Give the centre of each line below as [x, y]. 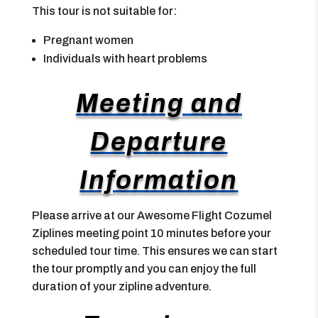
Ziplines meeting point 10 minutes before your [151, 233]
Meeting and [159, 104]
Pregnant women [88, 40]
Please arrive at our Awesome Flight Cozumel [152, 215]
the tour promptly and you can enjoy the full [144, 269]
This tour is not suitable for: [104, 11]
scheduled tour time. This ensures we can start [154, 251]
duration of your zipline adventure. [121, 286]
